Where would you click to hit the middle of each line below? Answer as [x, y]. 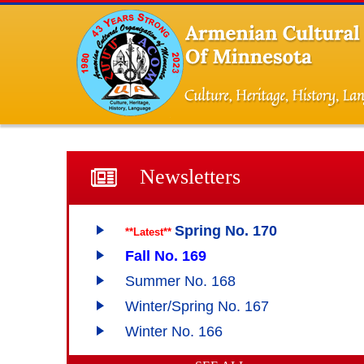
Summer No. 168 [180, 281]
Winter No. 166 [174, 331]
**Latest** [150, 232]
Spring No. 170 [226, 231]
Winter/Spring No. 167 [197, 306]
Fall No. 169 [166, 256]
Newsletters [190, 177]
